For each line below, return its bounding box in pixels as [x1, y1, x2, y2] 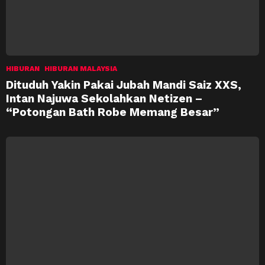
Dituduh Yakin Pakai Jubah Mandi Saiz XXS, [6, 78, 241, 92]
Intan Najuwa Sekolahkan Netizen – [6, 92, 202, 106]
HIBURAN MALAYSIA [44, 64, 117, 73]
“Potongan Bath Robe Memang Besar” [6, 105, 219, 119]
